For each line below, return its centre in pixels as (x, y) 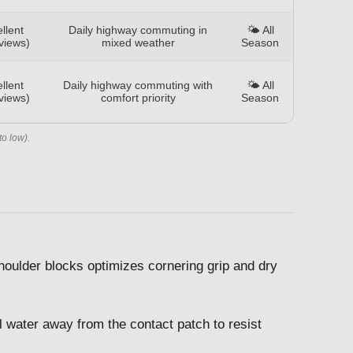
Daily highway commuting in (138, 30)
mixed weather (138, 42)
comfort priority (138, 97)
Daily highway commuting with (138, 85)
